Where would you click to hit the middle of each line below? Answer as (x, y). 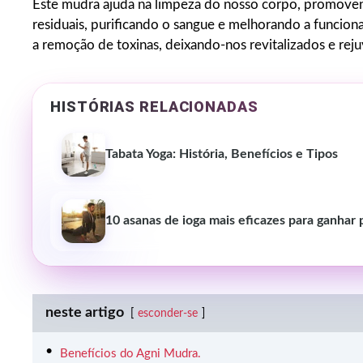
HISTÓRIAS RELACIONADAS (154, 107)
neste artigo (85, 313)
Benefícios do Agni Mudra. (130, 354)
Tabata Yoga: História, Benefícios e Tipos (222, 155)
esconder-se (168, 314)
